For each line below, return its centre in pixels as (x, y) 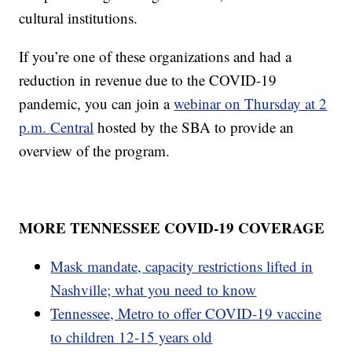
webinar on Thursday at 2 (251, 103)
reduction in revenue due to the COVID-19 (148, 79)
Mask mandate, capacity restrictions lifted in (182, 266)
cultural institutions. (79, 17)
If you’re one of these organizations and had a (156, 56)
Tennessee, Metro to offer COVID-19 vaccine (186, 313)
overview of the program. (95, 150)
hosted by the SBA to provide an (194, 126)
